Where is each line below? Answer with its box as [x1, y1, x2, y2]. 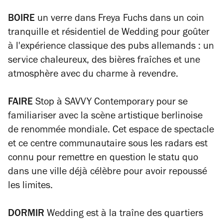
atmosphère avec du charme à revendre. [8, 70, 178, 80]
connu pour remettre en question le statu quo [8, 153, 198, 164]
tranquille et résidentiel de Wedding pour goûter [8, 28, 210, 38]
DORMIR [8, 209, 44, 220]
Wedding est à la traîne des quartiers [44, 209, 203, 220]
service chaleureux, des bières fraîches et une [8, 56, 200, 66]
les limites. [8, 181, 53, 192]
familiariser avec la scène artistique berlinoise [8, 111, 203, 122]
